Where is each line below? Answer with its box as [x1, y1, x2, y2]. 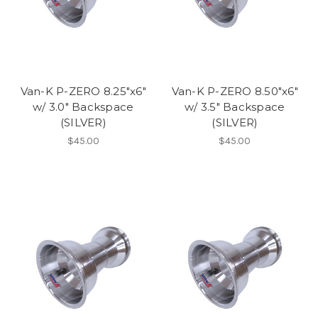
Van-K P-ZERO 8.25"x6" [20, 84, 146, 98]
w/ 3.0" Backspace [33, 99, 134, 114]
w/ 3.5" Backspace [185, 99, 285, 114]
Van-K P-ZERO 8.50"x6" [171, 84, 298, 98]
